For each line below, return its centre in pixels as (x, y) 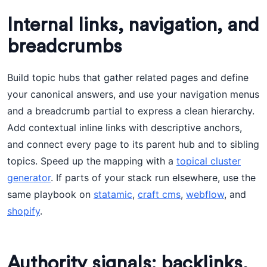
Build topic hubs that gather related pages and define (128, 77)
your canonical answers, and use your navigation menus (133, 94)
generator (29, 178)
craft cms (159, 194)
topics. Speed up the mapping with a (92, 161)
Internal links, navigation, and (133, 25)
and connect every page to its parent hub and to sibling (133, 144)
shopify (24, 211)
